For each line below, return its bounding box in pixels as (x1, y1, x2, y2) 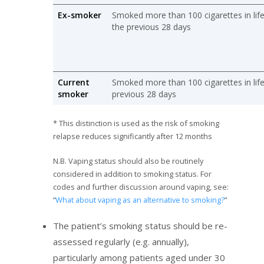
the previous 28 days (112, 21, 191, 33)
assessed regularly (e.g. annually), (53, 236, 189, 248)
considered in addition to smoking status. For (53, 169, 212, 180)
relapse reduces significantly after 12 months (53, 131, 212, 142)
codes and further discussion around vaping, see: (53, 181, 229, 193)
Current (58, 77, 90, 88)
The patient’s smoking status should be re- (53, 220, 227, 232)
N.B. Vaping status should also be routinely (53, 156, 203, 167)
